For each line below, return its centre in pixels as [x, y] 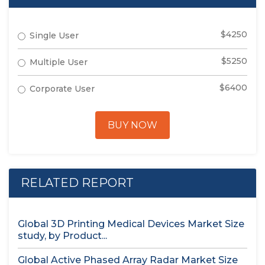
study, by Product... [62, 236]
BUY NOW [132, 125]
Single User [54, 35]
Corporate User [62, 89]
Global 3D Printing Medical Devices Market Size [131, 224]
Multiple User [59, 62]
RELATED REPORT [77, 183]
